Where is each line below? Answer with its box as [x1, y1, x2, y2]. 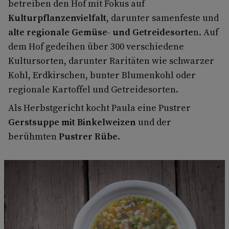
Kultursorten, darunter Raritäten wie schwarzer [8, 54, 214, 67]
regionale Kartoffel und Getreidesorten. [8, 83, 178, 96]
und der [136, 116, 171, 129]
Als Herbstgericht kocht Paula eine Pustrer [8, 101, 191, 114]
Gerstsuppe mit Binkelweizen [8, 116, 136, 129]
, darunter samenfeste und [106, 11, 219, 25]
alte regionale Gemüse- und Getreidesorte [8, 26, 193, 39]
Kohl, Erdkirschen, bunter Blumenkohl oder [8, 68, 196, 82]
